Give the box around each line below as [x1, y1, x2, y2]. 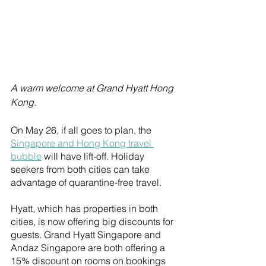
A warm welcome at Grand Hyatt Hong [11, 82, 176, 94]
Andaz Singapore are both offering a [11, 242, 167, 254]
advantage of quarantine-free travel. [11, 176, 164, 189]
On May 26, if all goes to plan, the [11, 124, 154, 137]
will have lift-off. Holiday [42, 150, 147, 163]
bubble [11, 150, 42, 163]
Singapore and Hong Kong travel [11, 137, 154, 150]
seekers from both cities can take [11, 163, 152, 176]
